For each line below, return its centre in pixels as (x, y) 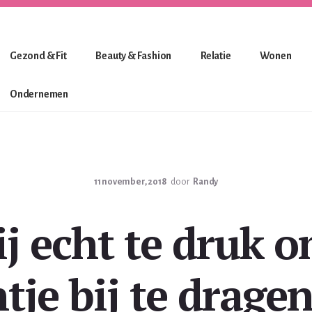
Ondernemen (39, 94)
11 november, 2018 (130, 182)
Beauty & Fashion (134, 56)
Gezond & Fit (38, 56)
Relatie (216, 56)
